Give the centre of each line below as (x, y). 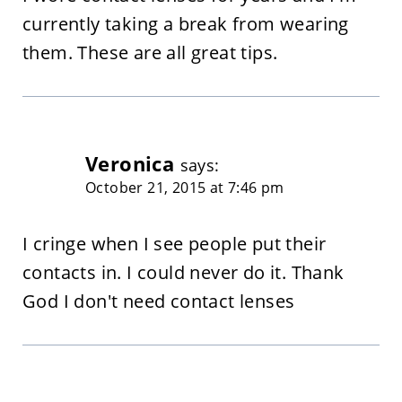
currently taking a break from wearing (185, 23)
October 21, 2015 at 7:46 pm (184, 187)
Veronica (130, 163)
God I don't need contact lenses (158, 301)
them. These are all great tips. (150, 52)
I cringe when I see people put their (174, 243)
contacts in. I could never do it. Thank (183, 272)
